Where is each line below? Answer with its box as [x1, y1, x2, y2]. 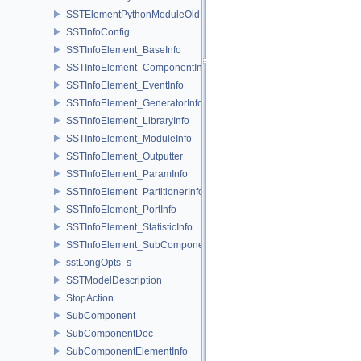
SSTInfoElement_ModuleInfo [66, 132, 192, 144]
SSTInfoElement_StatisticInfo [66, 221, 193, 233]
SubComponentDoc [66, 327, 153, 339]
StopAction [66, 292, 114, 304]
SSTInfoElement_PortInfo [66, 203, 176, 215]
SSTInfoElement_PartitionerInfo [66, 185, 204, 197]
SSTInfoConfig [66, 26, 130, 38]
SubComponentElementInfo [66, 345, 188, 357]
